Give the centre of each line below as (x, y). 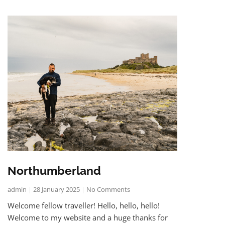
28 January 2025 (57, 189)
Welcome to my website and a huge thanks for (88, 217)
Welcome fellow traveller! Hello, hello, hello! (84, 205)
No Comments (107, 189)
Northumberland (54, 170)
